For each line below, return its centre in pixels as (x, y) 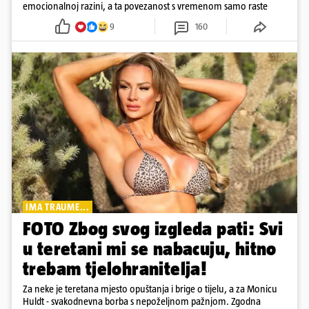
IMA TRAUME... (58, 207)
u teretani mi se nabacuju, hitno (150, 249)
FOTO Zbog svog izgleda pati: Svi (153, 229)
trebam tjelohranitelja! (115, 269)
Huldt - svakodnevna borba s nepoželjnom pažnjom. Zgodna (142, 301)
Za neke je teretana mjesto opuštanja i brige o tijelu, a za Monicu (150, 289)
